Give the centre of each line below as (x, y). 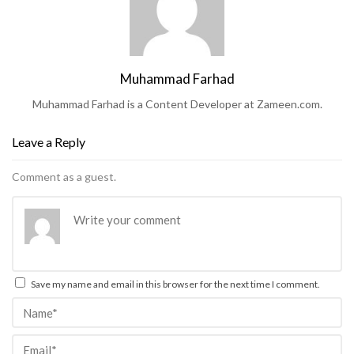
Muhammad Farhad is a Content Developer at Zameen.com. (177, 104)
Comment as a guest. (64, 177)
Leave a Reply (49, 142)
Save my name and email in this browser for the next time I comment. (175, 284)
